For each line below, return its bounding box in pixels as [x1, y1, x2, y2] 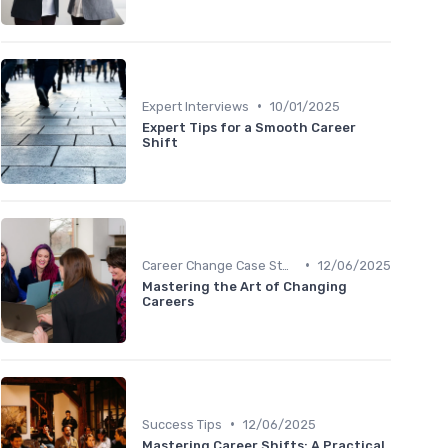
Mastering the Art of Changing [142, 278, 347, 294]
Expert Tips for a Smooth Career [142, 119, 356, 135]
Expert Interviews [142, 98, 249, 114]
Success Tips [142, 416, 222, 432]
